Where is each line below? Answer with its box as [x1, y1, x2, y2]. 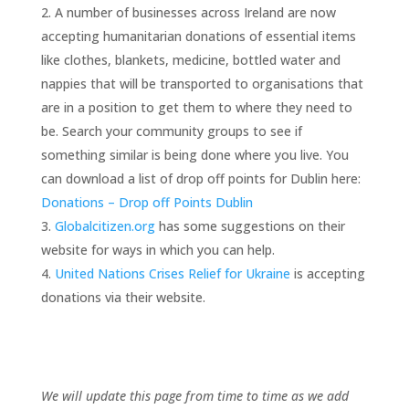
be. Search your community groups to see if [40, 121, 302, 140]
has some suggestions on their [154, 216, 345, 235]
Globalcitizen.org [54, 216, 155, 235]
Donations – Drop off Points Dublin [40, 193, 253, 211]
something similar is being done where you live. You [40, 145, 349, 163]
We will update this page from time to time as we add [40, 386, 349, 404]
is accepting [289, 264, 365, 282]
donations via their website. [40, 288, 205, 306]
